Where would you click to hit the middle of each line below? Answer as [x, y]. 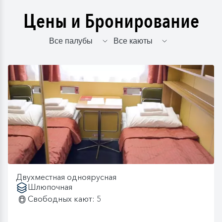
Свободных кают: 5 [64, 199]
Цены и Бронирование [111, 22]
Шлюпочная [50, 187]
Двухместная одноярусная [66, 177]
